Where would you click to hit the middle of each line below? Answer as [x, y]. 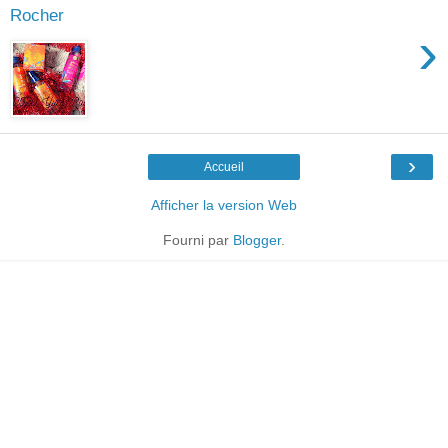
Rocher [37, 15]
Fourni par [198, 240]
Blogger [257, 240]
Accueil [224, 167]
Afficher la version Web [224, 205]
